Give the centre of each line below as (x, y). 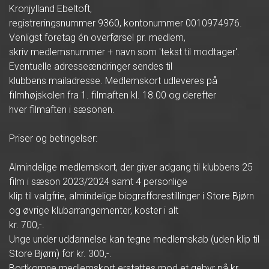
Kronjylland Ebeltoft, (50, 9)
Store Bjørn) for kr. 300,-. (60, 254)
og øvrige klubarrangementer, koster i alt (94, 210)
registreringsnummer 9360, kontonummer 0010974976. (125, 23)
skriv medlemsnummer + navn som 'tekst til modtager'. (124, 52)
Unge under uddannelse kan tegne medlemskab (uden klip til (134, 239)
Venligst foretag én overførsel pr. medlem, (97, 38)
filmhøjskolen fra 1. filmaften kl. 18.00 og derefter (113, 95)
